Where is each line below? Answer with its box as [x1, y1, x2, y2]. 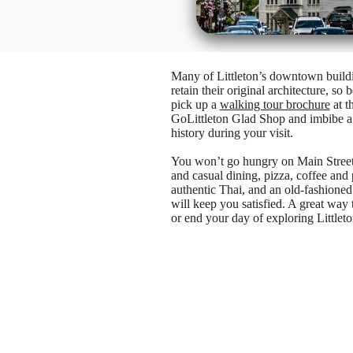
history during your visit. [170, 125, 293, 139]
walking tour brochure [219, 97, 330, 111]
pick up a [170, 97, 220, 111]
